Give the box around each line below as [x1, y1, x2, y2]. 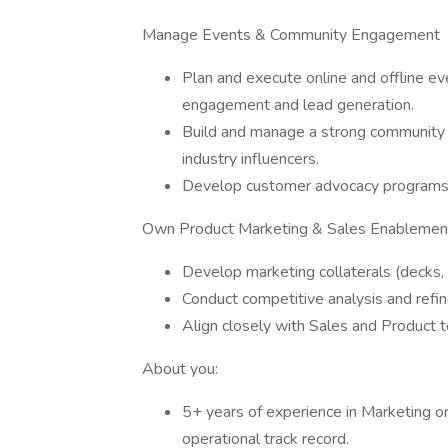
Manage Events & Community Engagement [142, 24, 440, 46]
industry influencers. [182, 148, 319, 170]
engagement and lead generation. [182, 94, 414, 116]
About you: [142, 358, 218, 380]
